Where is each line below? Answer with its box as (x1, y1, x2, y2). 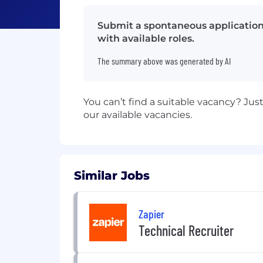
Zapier (139, 206, 164, 221)
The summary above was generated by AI (97, 55, 231, 66)
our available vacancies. (83, 109, 192, 120)
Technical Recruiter (139, 221, 234, 239)
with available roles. (97, 33, 194, 44)
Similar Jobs (74, 168, 150, 183)
